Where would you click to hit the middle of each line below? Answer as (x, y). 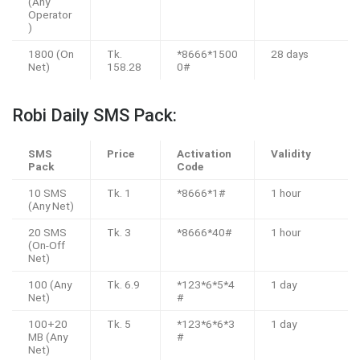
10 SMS (47, 193)
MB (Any (48, 337)
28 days (290, 54)
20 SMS (47, 233)
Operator (50, 15)
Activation (205, 154)
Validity (291, 154)
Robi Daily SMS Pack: (94, 116)
